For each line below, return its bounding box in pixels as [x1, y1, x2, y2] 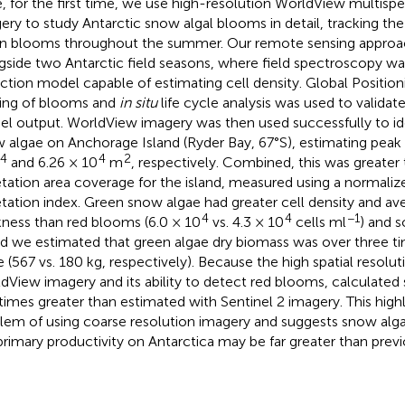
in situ [118, 93, 157, 111]
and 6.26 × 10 [6, 153, 98, 171]
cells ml [291, 212, 346, 231]
